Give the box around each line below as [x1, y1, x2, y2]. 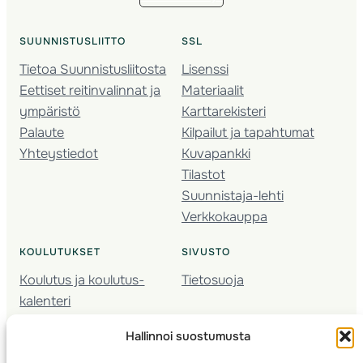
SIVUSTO [181, 245, 230, 258]
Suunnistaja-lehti [181, 187, 284, 205]
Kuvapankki [181, 145, 250, 163]
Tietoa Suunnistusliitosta [19, 61, 167, 79]
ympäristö [19, 103, 81, 121]
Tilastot [181, 166, 225, 184]
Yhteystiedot [19, 145, 99, 163]
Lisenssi [181, 61, 228, 79]
